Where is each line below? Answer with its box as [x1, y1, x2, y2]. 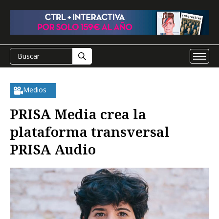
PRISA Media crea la [10, 105, 146, 123]
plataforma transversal [10, 122, 170, 141]
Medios [23, 85, 46, 94]
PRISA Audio [10, 140, 96, 158]
